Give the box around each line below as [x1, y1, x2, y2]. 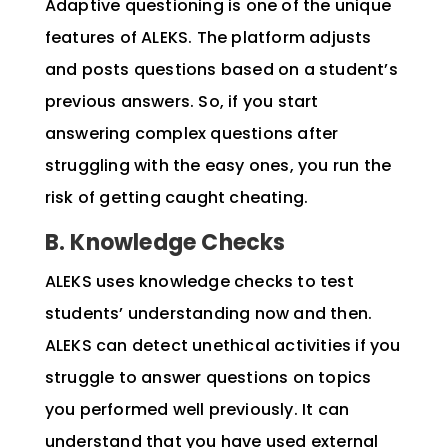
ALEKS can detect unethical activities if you [44, 334, 401, 358]
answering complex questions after [44, 122, 339, 146]
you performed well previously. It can [44, 398, 350, 422]
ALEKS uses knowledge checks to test [44, 270, 354, 294]
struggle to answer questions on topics [44, 366, 372, 390]
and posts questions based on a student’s [44, 58, 398, 82]
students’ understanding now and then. [44, 302, 373, 326]
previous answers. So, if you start [44, 90, 319, 114]
